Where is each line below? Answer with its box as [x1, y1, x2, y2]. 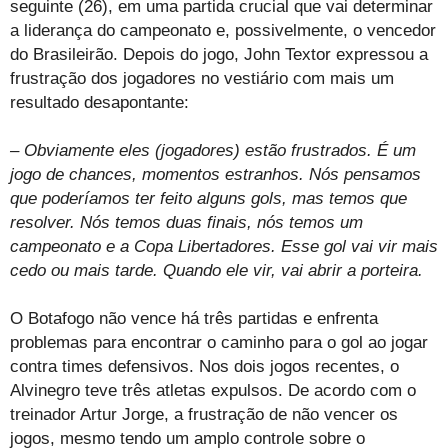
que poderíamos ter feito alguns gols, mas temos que [10, 188, 407, 208]
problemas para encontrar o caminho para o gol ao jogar [10, 332, 428, 352]
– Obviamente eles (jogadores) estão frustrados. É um [10, 140, 416, 160]
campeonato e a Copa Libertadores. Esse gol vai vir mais [10, 236, 438, 256]
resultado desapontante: [10, 92, 189, 112]
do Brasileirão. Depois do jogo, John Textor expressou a [10, 44, 428, 64]
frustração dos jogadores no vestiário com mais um [10, 68, 394, 88]
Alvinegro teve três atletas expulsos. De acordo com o [10, 380, 416, 400]
